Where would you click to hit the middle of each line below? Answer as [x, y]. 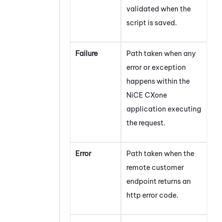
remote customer [155, 167]
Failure [86, 53]
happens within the [158, 81]
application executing [164, 109]
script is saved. [152, 23]
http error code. [152, 195]
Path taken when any [161, 53]
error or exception [156, 67]
